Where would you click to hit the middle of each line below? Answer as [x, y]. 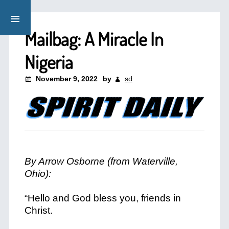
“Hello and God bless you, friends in [102, 198]
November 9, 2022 [66, 79]
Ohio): [38, 174]
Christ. [38, 210]
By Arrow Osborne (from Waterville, [101, 161]
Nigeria [49, 62]
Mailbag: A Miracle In [94, 39]
